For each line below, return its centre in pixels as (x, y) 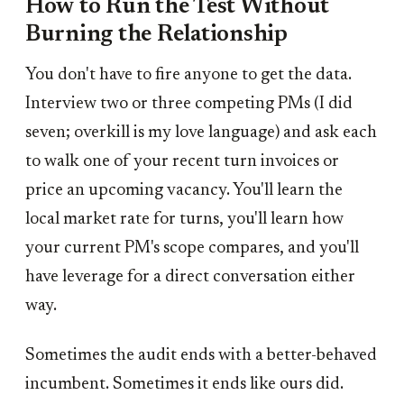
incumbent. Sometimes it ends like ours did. (184, 385)
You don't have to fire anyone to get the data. (188, 75)
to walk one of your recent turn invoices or (182, 161)
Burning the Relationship (156, 35)
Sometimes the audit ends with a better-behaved (201, 356)
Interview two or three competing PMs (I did (189, 104)
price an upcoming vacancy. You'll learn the (184, 190)
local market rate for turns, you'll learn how (184, 219)
